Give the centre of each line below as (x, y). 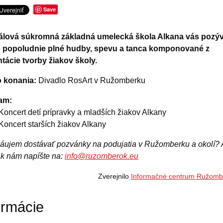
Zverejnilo (114, 176)
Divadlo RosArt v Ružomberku (91, 80)
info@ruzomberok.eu (102, 156)
